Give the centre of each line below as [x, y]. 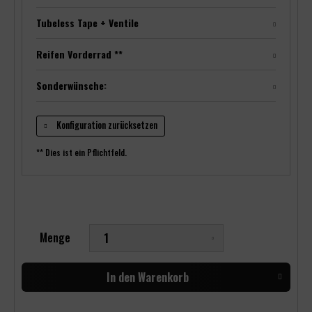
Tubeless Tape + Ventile [87, 23]
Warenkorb [163, 277]
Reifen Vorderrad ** [79, 54]
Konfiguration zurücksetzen [106, 125]
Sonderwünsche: [71, 85]
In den [121, 277]
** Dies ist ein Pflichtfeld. [81, 152]
